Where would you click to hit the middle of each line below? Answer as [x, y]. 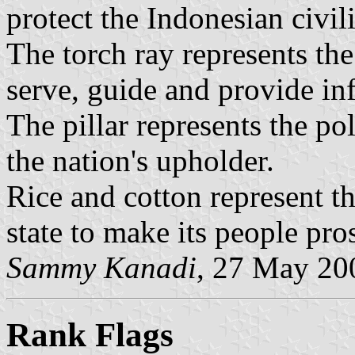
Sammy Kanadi [101, 267]
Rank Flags [90, 334]
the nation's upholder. [140, 160]
